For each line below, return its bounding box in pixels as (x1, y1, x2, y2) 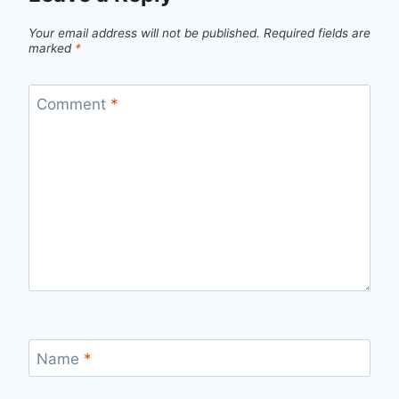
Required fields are (264, 25, 370, 40)
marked (28, 40, 75, 55)
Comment (36, 95, 110, 114)
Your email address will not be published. (28, 25, 260, 40)
